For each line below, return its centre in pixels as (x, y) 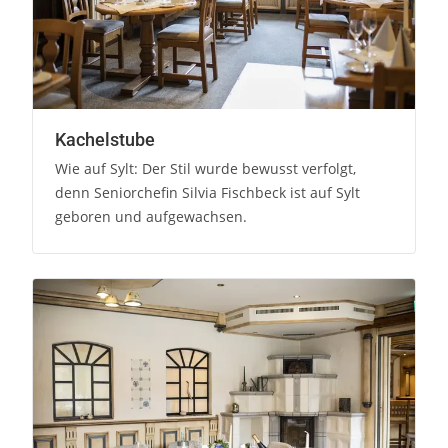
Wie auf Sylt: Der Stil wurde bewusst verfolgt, (206, 169)
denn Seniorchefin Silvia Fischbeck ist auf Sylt (208, 193)
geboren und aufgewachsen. (151, 217)
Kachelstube (105, 140)
